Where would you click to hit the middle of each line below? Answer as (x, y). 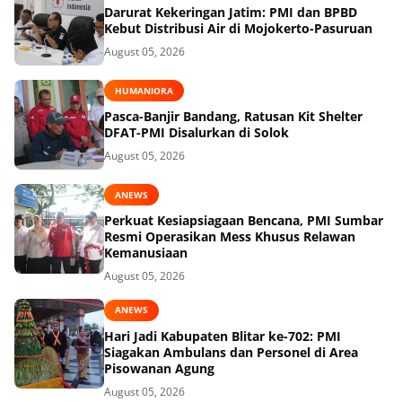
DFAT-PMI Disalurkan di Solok (197, 133)
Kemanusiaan (146, 253)
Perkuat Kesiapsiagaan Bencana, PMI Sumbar (244, 221)
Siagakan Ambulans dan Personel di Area (231, 352)
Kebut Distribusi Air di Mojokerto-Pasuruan (238, 29)
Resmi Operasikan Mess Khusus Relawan (230, 237)
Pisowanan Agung (159, 368)
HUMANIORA (144, 90)
